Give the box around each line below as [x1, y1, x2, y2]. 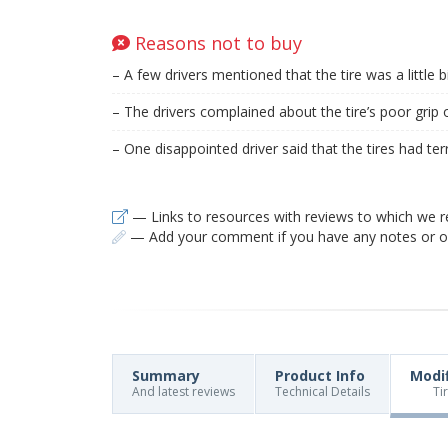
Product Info [275, 366, 365, 385]
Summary [132, 366, 200, 385]
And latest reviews [132, 383, 235, 400]
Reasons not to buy [130, 31, 302, 55]
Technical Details [275, 383, 370, 400]
